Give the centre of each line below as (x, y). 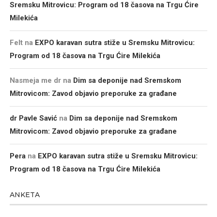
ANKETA (25, 195)
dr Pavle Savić (33, 118)
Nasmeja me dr (35, 80)
